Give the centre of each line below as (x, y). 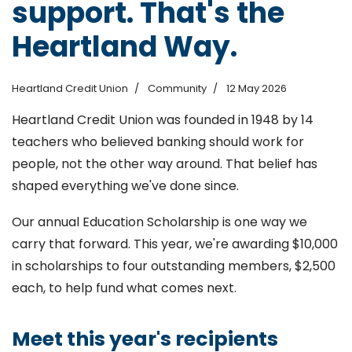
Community (177, 88)
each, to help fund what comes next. (126, 288)
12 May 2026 (257, 88)
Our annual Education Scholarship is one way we (159, 222)
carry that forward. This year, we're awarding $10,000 (175, 244)
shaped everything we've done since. (127, 186)
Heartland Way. (125, 47)
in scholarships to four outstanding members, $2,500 (174, 266)
